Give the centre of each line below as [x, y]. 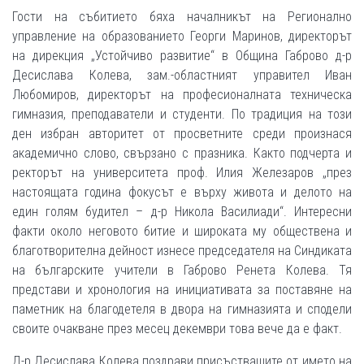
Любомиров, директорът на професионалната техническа [182, 94]
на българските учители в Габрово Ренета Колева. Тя [182, 270]
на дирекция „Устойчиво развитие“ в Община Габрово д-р [182, 55]
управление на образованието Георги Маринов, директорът [182, 36]
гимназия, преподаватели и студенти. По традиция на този [182, 114]
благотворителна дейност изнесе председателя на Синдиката [182, 250]
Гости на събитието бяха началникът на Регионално [182, 16]
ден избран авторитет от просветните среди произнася [182, 133]
